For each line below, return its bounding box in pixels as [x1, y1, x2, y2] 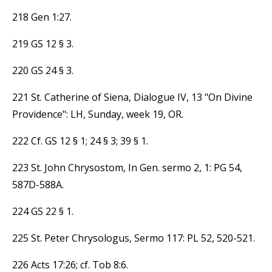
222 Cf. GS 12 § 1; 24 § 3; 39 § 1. [12, 134, 148, 148]
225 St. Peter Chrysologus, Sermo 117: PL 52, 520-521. [12, 231, 255, 245]
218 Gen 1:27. [12, 10, 72, 24]
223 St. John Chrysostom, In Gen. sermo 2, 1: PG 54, [12, 160, 242, 174]
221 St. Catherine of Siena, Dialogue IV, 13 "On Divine [12, 90, 253, 104]
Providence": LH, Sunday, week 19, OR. [12, 107, 183, 121]
